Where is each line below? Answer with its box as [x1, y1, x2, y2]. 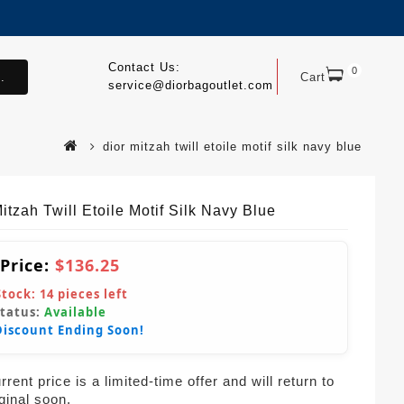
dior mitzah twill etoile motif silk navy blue [103, 140, 362, 154]
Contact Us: [107, 60, 180, 74]
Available [44, 304, 106, 321]
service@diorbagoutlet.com [107, 78, 273, 92]
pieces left [54, 286, 128, 303]
